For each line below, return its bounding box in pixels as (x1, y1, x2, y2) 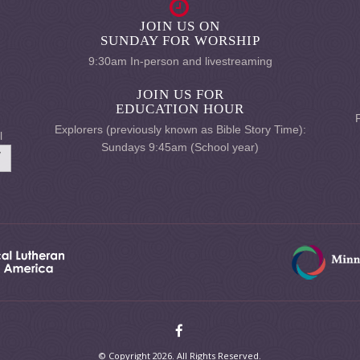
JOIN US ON (140, 18, 220, 34)
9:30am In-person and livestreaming (88, 55, 272, 67)
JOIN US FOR (136, 87, 224, 102)
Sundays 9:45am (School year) (101, 141, 259, 153)
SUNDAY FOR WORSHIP (100, 33, 260, 48)
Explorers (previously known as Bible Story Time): (54, 123, 306, 136)
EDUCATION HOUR (116, 101, 244, 117)
